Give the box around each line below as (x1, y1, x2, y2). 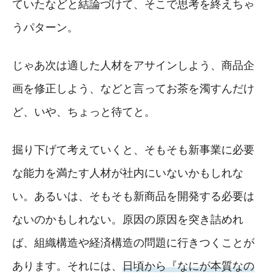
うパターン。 (12, 21, 78, 34)
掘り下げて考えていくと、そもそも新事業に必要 (12, 143, 254, 156)
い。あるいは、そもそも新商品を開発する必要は (12, 190, 254, 202)
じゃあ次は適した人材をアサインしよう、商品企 (12, 59, 254, 72)
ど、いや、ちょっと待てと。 (12, 105, 155, 118)
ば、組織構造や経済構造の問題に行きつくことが (12, 236, 254, 249)
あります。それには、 (12, 259, 122, 272)
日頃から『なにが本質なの (122, 259, 254, 272)
